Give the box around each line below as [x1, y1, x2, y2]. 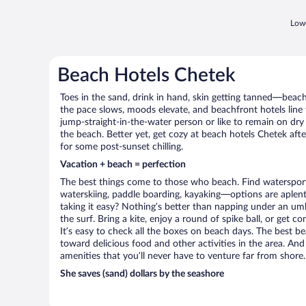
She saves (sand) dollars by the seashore [60, 269, 224, 279]
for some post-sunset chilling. [60, 142, 183, 152]
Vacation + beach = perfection [60, 160, 186, 169]
